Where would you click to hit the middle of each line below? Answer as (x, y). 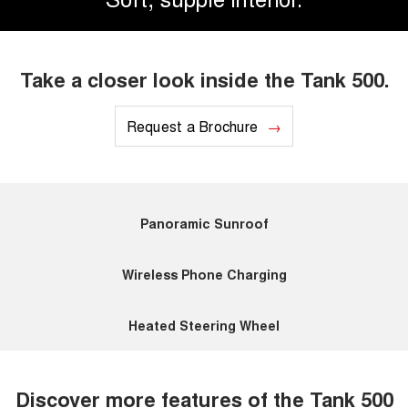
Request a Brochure (192, 127)
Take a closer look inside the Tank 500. (204, 80)
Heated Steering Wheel (204, 326)
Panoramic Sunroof (204, 224)
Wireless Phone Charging (204, 275)
